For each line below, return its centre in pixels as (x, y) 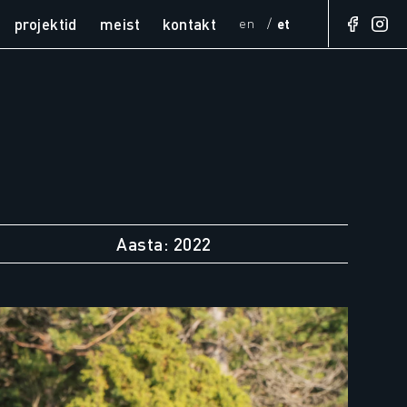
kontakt (190, 24)
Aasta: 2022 (164, 243)
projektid (46, 24)
